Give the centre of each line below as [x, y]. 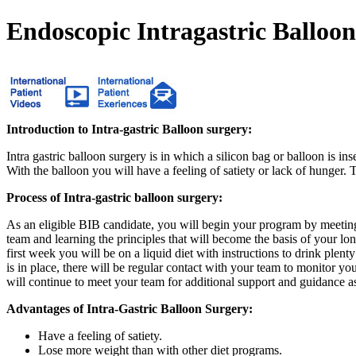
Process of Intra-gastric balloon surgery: [114, 197]
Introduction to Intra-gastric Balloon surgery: [129, 129]
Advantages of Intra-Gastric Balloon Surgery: [130, 308]
